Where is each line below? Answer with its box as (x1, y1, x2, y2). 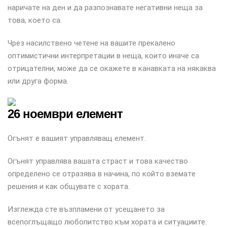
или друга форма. (8, 77, 68, 86)
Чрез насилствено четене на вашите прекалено (8, 39, 175, 48)
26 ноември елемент (8, 107, 123, 121)
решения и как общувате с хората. (8, 182, 130, 191)
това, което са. (8, 16, 62, 25)
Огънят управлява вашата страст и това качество (8, 157, 188, 166)
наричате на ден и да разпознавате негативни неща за (8, 3, 203, 12)
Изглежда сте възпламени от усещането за (8, 205, 165, 214)
